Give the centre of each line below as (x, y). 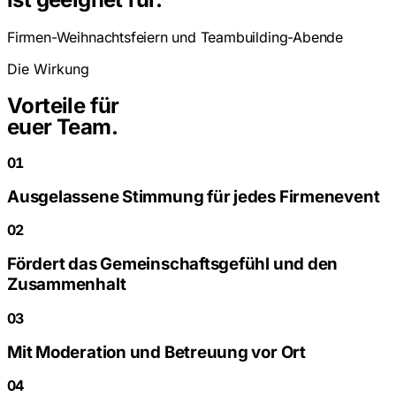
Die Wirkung (48, 69)
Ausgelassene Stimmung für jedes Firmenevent (194, 196)
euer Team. (62, 127)
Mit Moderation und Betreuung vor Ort (156, 352)
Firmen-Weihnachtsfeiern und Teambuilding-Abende (175, 38)
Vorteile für (63, 106)
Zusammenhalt (67, 285)
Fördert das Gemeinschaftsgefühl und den (173, 264)
